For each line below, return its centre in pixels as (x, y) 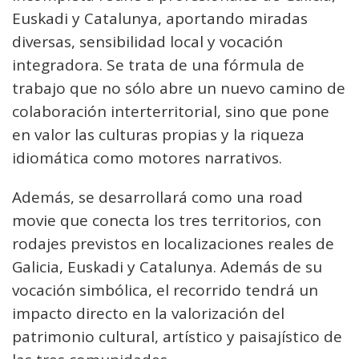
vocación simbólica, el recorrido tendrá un (165, 290)
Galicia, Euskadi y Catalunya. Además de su (167, 267)
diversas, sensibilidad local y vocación (147, 42)
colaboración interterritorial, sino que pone (171, 111)
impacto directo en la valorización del (148, 313)
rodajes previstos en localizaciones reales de (173, 244)
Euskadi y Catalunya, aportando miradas (160, 18)
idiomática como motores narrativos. (147, 158)
